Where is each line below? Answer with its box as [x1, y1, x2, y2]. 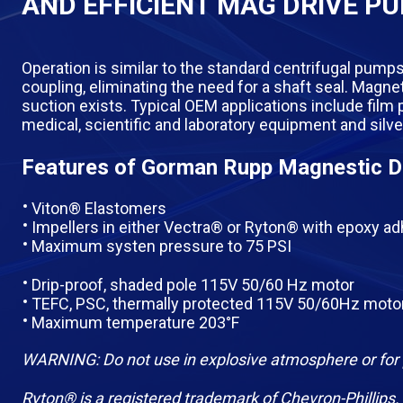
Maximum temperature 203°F [31, 313, 239, 332]
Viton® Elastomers [31, 199, 166, 218]
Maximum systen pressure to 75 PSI [31, 237, 291, 255]
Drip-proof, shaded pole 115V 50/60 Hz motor [31, 275, 354, 294]
